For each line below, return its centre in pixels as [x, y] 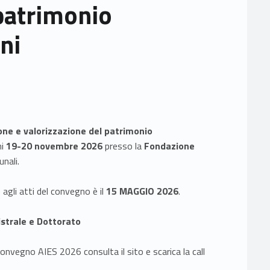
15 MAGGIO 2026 [142, 191]
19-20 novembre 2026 [54, 146]
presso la [123, 146]
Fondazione [169, 146]
